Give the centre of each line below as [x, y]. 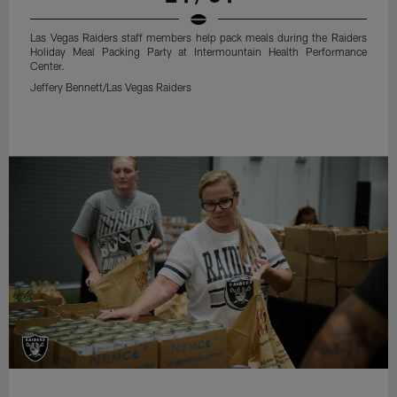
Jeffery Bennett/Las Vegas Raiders [111, 86]
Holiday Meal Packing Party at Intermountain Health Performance [198, 51]
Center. [48, 65]
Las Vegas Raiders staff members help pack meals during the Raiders [198, 37]
